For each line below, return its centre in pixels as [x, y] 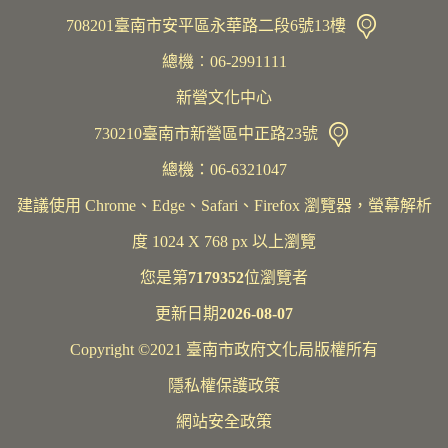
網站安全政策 [224, 421]
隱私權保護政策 [224, 385]
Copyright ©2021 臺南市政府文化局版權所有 [224, 349]
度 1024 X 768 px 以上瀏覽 [224, 241]
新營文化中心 [224, 97]
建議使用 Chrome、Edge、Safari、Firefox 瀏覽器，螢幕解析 [224, 205]
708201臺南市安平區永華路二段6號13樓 [207, 25]
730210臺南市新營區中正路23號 [207, 133]
